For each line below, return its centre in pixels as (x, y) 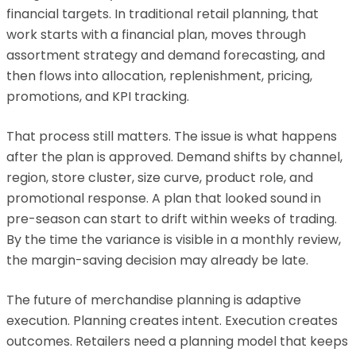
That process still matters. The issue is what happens (172, 136)
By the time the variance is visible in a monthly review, (174, 240)
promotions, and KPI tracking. (98, 97)
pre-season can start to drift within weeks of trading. (172, 219)
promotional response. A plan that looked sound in (164, 198)
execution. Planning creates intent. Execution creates (172, 321)
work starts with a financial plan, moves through (156, 35)
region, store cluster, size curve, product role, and (160, 178)
